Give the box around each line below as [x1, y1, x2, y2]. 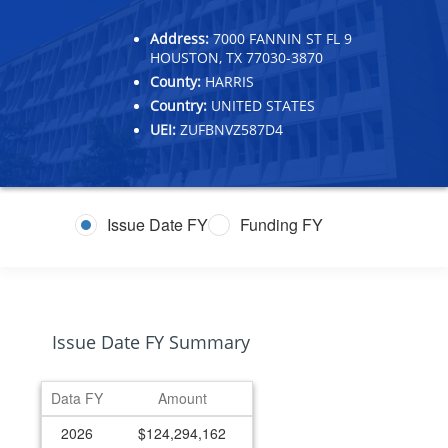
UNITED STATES [207, 95, 315, 115]
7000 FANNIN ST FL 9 [209, 28, 352, 48]
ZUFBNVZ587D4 [176, 119, 283, 139]
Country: [150, 95, 207, 115]
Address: [150, 28, 209, 48]
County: [150, 71, 201, 91]
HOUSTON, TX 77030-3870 [150, 47, 323, 67]
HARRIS [201, 71, 254, 91]
